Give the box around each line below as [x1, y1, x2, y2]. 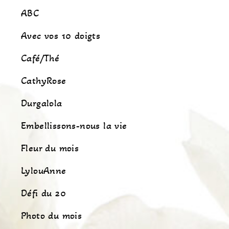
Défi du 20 [21, 187, 66, 199]
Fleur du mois [21, 142, 79, 154]
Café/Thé [21, 52, 60, 64]
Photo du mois [21, 210, 82, 222]
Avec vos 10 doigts [21, 30, 101, 42]
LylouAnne [21, 165, 66, 177]
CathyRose [21, 75, 66, 87]
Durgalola [21, 97, 62, 109]
